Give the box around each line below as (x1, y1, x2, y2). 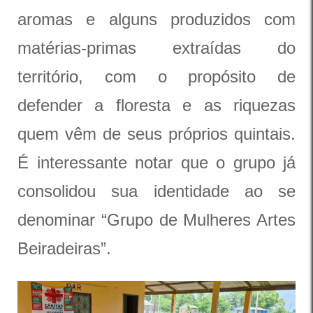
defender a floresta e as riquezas (17, 96, 296, 115)
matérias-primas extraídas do (17, 38, 296, 57)
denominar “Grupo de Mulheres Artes (17, 210, 296, 229)
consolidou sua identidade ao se (17, 182, 296, 201)
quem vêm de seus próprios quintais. (17, 124, 296, 143)
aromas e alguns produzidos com (17, 10, 296, 29)
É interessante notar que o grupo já (17, 153, 296, 172)
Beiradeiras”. (17, 239, 111, 258)
